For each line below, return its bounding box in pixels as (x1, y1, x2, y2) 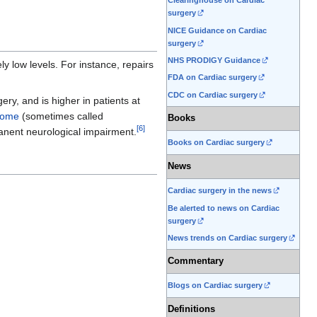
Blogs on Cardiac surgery (168, 281, 263, 290)
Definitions (168, 304, 215, 315)
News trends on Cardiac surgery (168, 234, 287, 243)
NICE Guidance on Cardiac (168, 25, 267, 35)
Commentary (168, 256, 224, 267)
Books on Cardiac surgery (168, 138, 265, 147)
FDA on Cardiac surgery (168, 73, 257, 82)
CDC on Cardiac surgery (168, 90, 258, 99)
